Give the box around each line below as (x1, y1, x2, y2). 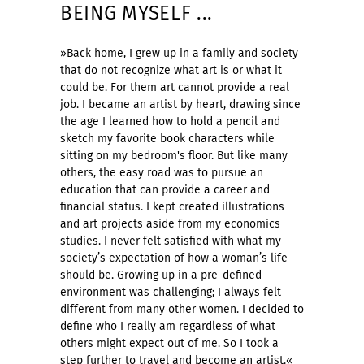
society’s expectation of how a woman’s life (60, 250, 288, 265)
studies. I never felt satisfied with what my (60, 233, 281, 248)
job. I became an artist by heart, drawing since (60, 97, 301, 111)
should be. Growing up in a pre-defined (60, 267, 262, 282)
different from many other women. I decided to (60, 301, 304, 316)
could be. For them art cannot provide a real (60, 80, 289, 94)
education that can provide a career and (60, 182, 270, 197)
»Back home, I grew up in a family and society (60, 45, 298, 60)
